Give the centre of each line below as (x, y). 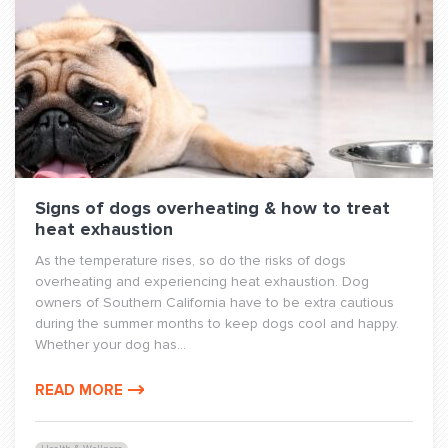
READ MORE (79, 390)
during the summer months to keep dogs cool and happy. (217, 323)
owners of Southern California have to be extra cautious (214, 302)
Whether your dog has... (110, 344)
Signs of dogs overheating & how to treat (212, 208)
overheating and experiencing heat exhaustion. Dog (202, 281)
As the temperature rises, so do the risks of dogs (190, 260)
